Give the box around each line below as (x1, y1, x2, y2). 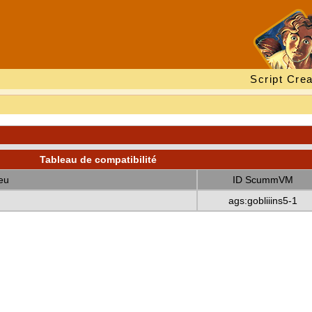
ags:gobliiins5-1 (228, 195, 297, 206)
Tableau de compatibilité (39, 154, 157, 165)
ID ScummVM (232, 174, 293, 185)
